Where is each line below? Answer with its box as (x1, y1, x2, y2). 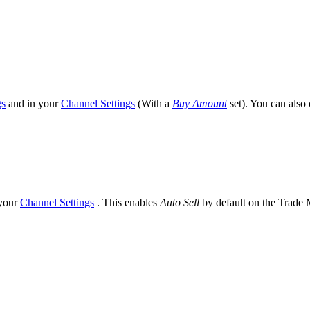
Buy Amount (172, 97, 227, 109)
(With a (135, 97, 172, 109)
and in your (6, 97, 61, 109)
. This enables (94, 196, 160, 208)
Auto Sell (160, 196, 199, 208)
